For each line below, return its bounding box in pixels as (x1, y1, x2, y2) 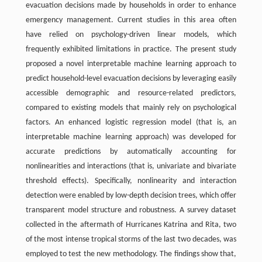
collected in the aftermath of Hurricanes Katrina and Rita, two (25, 220, 237, 230)
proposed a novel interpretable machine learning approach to (25, 60, 237, 69)
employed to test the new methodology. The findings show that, (25, 250, 237, 259)
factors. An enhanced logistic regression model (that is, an (25, 118, 237, 127)
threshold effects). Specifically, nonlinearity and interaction (25, 177, 237, 186)
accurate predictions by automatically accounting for (25, 147, 237, 157)
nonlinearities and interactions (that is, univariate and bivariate (25, 162, 237, 171)
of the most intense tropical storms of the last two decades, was (25, 235, 237, 244)
